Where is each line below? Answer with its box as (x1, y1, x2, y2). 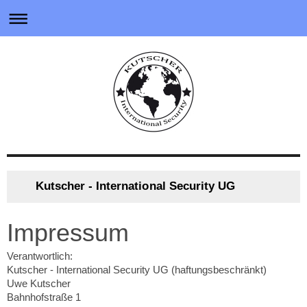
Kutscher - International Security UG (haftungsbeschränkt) (7, 263, 267, 275)
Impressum (7, 218, 129, 247)
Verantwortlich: (7, 249, 73, 262)
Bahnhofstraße (7, 291, 73, 303)
